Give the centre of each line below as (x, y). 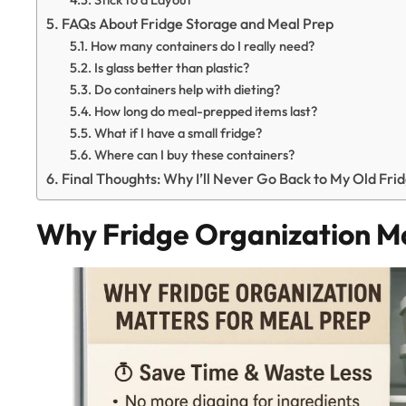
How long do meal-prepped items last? (205, 111)
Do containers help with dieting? (187, 89)
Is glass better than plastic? (171, 67)
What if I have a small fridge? (178, 132)
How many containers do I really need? (202, 45)
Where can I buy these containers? (194, 154)
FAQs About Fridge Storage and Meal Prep (198, 23)
